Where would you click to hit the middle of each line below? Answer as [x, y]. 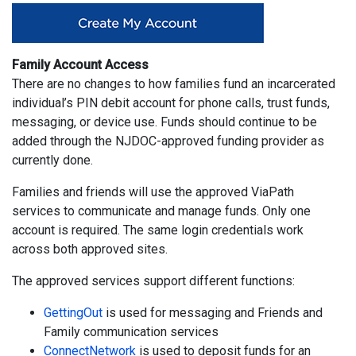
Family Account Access [80, 65]
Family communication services [131, 332]
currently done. [52, 160]
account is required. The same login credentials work [158, 230]
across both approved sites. [90, 249]
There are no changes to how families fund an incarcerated [174, 84]
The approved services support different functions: [153, 281]
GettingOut [73, 313]
